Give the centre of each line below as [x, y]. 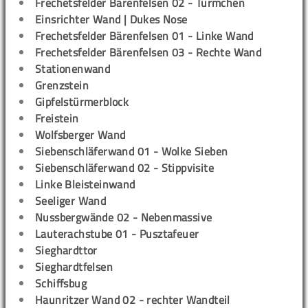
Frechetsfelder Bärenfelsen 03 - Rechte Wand [148, 52]
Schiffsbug [61, 283]
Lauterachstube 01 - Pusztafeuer [117, 233]
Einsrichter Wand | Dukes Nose [111, 19]
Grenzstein [62, 85]
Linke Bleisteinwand [85, 184]
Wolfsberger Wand [80, 134]
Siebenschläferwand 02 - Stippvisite [124, 167]
